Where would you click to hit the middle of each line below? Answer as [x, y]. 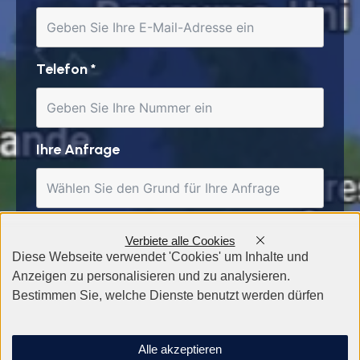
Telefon [63, 69]
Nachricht [70, 229]
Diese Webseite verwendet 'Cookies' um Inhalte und [160, 257]
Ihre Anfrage [78, 149]
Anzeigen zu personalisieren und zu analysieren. [151, 276]
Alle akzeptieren [180, 349]
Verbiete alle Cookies [180, 241]
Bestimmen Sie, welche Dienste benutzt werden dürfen [168, 296]
